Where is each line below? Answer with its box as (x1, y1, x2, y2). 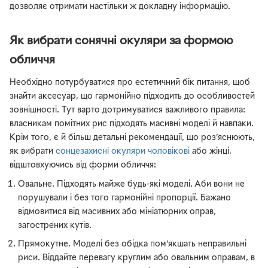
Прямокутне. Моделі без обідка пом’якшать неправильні (18, 240, 247, 248)
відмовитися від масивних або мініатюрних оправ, (18, 208, 217, 217)
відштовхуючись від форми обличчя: (10, 162, 156, 170)
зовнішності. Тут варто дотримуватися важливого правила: (10, 106, 245, 115)
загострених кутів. (18, 222, 92, 230)
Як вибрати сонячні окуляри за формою (10, 35, 233, 47)
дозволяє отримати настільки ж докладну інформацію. (10, 3, 230, 11)
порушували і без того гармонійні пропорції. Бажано (18, 194, 232, 203)
